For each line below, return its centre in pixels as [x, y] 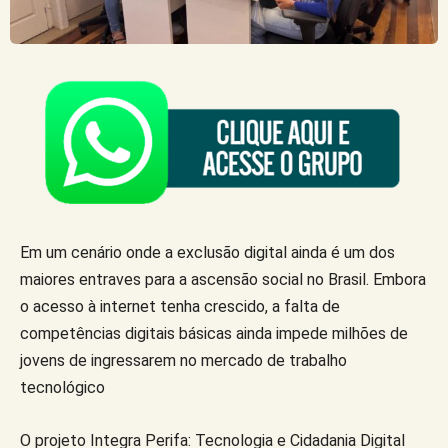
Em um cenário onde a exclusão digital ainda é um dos [207, 252]
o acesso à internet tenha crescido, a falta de [180, 306]
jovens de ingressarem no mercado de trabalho [183, 360]
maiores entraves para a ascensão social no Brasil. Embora [223, 279]
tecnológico [64, 387]
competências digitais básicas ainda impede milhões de [214, 333]
